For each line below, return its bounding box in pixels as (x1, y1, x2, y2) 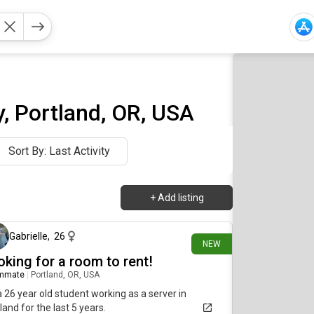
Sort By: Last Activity (8, 144, 110, 158)
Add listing (157, 192, 204, 203)
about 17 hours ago (151, 198, 226, 208)
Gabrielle (9, 231, 48, 242)
